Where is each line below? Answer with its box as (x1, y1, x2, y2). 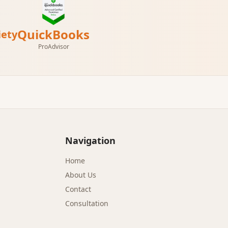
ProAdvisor (38, 42, 69, 51)
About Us (65, 170, 96, 180)
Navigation (65, 134, 116, 147)
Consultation (65, 198, 108, 208)
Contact (65, 184, 91, 194)
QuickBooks (17, 26, 90, 43)
